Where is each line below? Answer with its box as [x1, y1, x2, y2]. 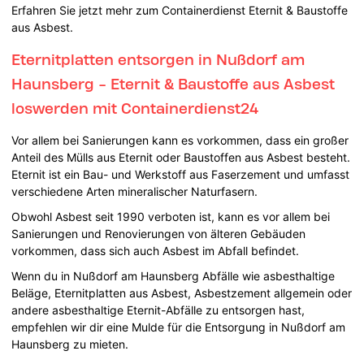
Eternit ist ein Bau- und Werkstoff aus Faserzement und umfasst [11, 167, 350, 181]
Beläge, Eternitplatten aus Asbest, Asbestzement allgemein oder [11, 285, 353, 300]
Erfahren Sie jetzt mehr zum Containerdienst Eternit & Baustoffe [11, 2, 349, 17]
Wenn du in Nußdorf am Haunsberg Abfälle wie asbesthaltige [11, 268, 336, 283]
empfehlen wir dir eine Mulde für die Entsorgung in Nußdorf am [11, 319, 346, 334]
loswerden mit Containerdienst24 [11, 98, 259, 117]
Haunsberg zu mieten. [11, 336, 129, 351]
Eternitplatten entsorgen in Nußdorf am [11, 50, 305, 68]
